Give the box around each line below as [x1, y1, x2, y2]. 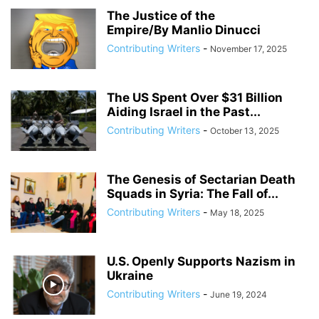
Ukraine [107, 268, 153, 283]
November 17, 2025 [210, 43, 287, 54]
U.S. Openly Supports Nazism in [107, 254, 296, 268]
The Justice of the [107, 9, 215, 23]
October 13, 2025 [210, 125, 279, 136]
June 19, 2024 [210, 289, 267, 300]
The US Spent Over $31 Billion [107, 90, 283, 105]
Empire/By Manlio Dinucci [107, 23, 261, 37]
